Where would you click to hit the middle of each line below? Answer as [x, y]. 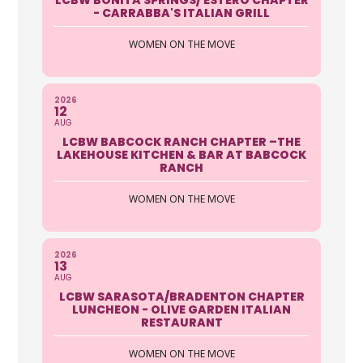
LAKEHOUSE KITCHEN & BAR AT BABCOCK [181, 154]
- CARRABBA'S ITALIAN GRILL [181, 13]
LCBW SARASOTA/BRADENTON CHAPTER [181, 296]
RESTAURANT [181, 322]
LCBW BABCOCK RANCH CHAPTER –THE [181, 141]
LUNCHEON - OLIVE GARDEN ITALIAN [181, 309]
